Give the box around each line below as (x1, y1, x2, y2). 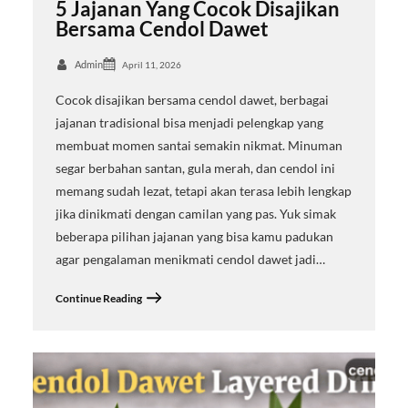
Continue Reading (55, 291, 142, 305)
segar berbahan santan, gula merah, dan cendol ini (55, 160, 335, 177)
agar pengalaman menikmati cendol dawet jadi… (55, 251, 325, 268)
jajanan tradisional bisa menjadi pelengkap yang (55, 115, 323, 131)
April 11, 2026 (121, 59, 181, 71)
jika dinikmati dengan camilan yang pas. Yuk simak (55, 206, 336, 222)
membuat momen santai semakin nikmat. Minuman (55, 138, 342, 154)
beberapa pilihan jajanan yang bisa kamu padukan (55, 229, 333, 245)
